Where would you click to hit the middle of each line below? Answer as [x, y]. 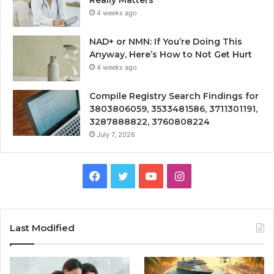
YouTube [178, 175]
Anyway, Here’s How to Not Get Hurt [171, 54]
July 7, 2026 [116, 134]
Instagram [209, 175]
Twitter [146, 175]
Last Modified [42, 228]
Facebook [125, 175]
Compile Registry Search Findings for [174, 96]
